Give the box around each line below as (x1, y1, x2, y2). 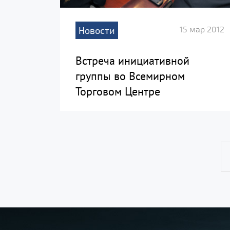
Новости (79, 25, 115, 36)
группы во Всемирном (75, 69, 185, 84)
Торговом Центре (75, 84, 160, 99)
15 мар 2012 (180, 24, 224, 34)
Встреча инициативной (75, 53, 189, 68)
